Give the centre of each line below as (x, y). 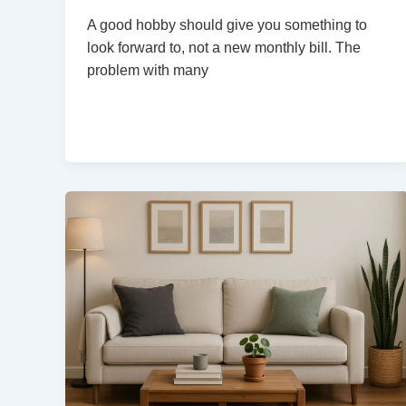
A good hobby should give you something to (227, 24)
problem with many (148, 70)
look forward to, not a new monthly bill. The (224, 47)
